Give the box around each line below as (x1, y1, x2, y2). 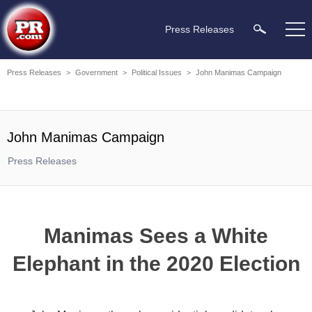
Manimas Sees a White (44, 224, 268, 247)
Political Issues (132, 68, 182, 77)
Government (75, 68, 118, 77)
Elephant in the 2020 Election (12, 252, 300, 275)
